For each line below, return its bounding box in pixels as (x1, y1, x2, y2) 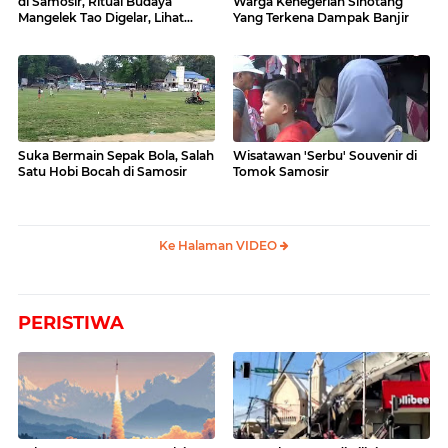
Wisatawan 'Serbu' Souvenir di (233, 147, 417, 163)
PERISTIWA (18, 311, 124, 334)
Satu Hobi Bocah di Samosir (18, 163, 187, 179)
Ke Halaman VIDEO (159, 237, 280, 253)
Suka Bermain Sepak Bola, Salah (18, 147, 214, 163)
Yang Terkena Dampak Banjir (233, 9, 409, 25)
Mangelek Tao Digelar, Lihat (18, 9, 184, 25)
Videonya (18, 25, 75, 41)
